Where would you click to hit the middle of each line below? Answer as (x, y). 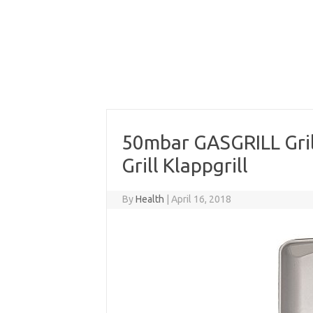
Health (150, 199)
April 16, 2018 (202, 199)
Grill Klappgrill (184, 165)
